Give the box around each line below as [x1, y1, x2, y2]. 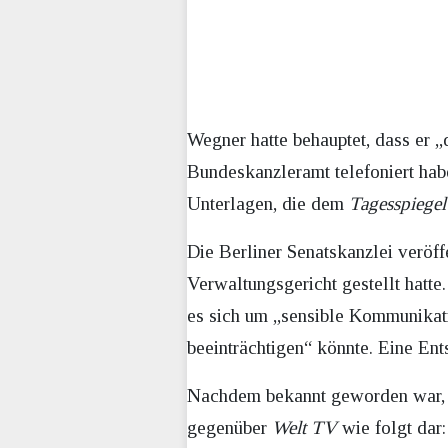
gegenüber [187, 416, 272, 438]
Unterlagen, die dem [187, 192, 349, 214]
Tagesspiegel [349, 192, 446, 214]
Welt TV [272, 416, 337, 438]
